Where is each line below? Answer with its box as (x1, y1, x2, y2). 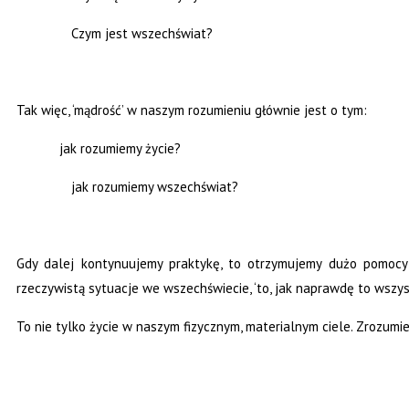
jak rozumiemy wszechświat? (16, 178, 238, 196)
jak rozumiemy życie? (59, 140, 185, 158)
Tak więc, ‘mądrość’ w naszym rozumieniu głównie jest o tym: (16, 101, 367, 120)
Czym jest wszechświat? (16, 25, 213, 43)
